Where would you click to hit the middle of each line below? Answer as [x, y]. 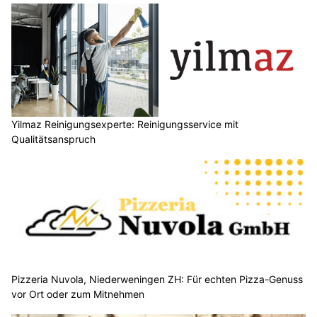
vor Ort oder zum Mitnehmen [78, 294]
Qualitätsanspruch [53, 139]
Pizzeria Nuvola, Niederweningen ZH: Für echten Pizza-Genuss [157, 279]
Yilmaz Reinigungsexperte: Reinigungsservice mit [125, 124]
